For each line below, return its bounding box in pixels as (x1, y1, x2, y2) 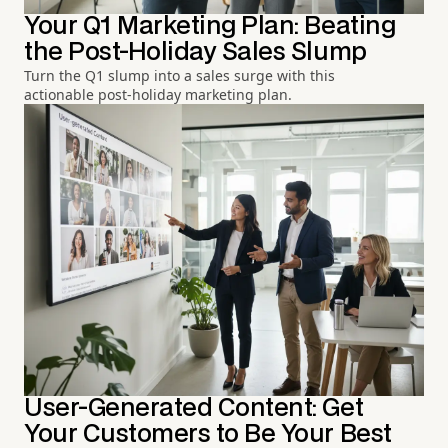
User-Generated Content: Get (24, 397, 364, 421)
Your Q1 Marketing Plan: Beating (24, 15, 396, 39)
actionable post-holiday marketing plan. (24, 85, 292, 105)
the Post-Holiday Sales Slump (24, 41, 367, 65)
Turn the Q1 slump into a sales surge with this (24, 66, 335, 86)
